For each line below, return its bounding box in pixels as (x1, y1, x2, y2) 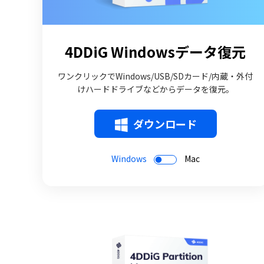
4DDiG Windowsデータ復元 (65, 41, 246, 62)
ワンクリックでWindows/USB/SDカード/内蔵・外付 (58, 70, 253, 82)
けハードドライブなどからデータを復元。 (77, 83, 234, 95)
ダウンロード (133, 116, 197, 131)
